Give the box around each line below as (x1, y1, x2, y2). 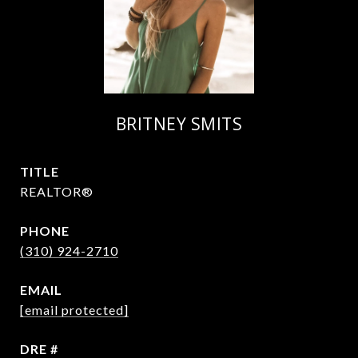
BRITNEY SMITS (115, 113, 243, 135)
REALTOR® (20, 184, 93, 199)
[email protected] (20, 302, 129, 317)
